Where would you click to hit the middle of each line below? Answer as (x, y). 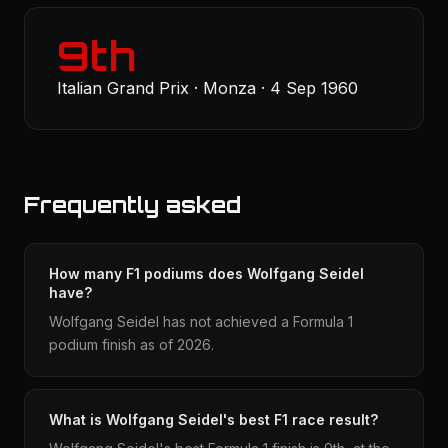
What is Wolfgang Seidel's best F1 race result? (213, 419)
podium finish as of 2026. (131, 344)
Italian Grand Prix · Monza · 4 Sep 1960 (207, 88)
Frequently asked (132, 204)
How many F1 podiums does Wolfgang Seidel (206, 273)
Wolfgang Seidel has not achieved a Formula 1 (201, 321)
